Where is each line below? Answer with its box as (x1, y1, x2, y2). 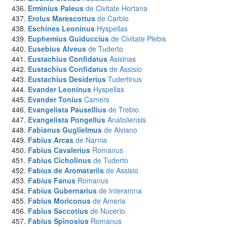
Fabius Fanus (28, 175, 75, 185)
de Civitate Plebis (111, 33, 166, 44)
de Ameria (93, 196, 126, 206)
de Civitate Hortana (86, 3, 147, 13)
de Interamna (99, 185, 142, 196)
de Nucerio (90, 206, 125, 216)
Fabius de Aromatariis (28, 165, 104, 175)
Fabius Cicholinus (28, 155, 91, 165)
